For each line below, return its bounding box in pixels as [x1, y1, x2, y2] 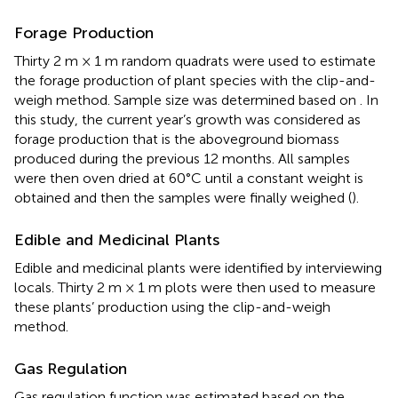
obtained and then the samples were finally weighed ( [14, 188, 352, 206]
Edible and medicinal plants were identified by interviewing [14, 259, 382, 276]
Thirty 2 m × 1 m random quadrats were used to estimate [14, 52, 376, 69]
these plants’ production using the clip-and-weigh [14, 298, 330, 315]
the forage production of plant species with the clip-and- [14, 71, 376, 89]
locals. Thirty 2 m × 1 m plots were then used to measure [14, 278, 376, 296]
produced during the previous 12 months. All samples [14, 149, 350, 167]
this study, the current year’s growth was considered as [14, 110, 361, 128]
